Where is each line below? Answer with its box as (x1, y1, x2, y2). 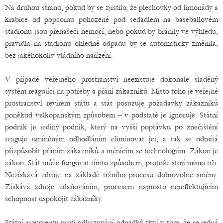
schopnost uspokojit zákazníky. (5, 194, 103, 204)
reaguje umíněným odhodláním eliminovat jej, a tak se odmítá (5, 134, 218, 144)
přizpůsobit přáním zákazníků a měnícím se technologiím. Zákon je (5, 146, 218, 156)
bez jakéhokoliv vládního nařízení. (5, 51, 113, 60)
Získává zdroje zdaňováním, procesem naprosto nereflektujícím (5, 182, 218, 192)
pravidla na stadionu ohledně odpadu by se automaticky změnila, (5, 39, 218, 48)
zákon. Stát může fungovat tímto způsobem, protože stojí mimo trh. (5, 158, 218, 168)
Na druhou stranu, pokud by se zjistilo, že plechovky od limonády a (5, 3, 218, 12)
